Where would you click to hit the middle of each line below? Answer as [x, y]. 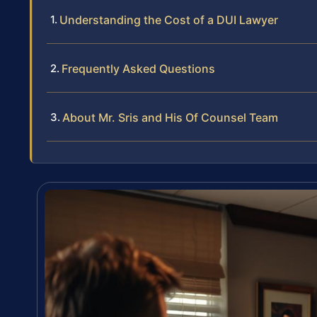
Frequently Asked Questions [138, 69]
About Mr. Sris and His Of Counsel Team [170, 118]
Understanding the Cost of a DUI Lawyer [169, 20]
